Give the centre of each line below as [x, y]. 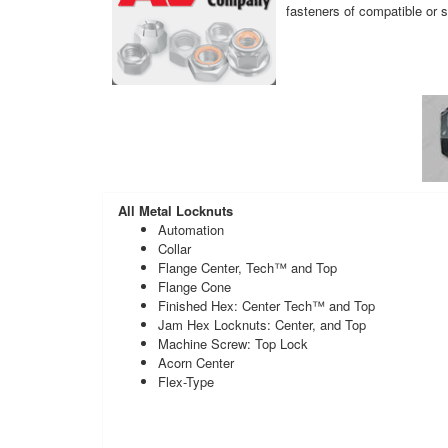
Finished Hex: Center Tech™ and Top [266, 305]
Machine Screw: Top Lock [233, 343]
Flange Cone [194, 286]
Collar [174, 248]
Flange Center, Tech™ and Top [247, 267]
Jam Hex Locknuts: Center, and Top [262, 324]
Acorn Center [196, 362]
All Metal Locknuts [175, 210]
